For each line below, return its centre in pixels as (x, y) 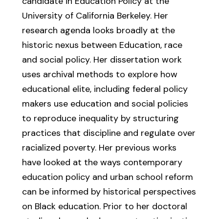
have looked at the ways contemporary (102, 162)
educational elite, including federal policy (105, 89)
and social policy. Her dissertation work (102, 60)
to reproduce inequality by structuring (100, 118)
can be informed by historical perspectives (109, 192)
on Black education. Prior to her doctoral (104, 206)
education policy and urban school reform (107, 177)
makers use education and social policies (105, 104)
